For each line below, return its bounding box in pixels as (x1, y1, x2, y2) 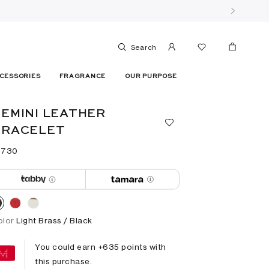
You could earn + (35, 241, 103, 252)
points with (119, 241, 166, 252)
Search (130, 43, 157, 52)
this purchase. (35, 256, 92, 266)
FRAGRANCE (59, 73, 106, 80)
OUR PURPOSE (125, 73, 177, 80)
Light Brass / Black (16, 215, 92, 225)
